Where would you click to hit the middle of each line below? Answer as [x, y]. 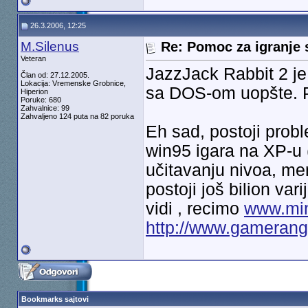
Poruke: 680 [41, 100]
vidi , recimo [195, 209]
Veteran [33, 58]
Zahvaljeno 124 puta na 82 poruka [77, 116]
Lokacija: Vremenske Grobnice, [73, 83]
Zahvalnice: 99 [45, 108]
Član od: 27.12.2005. [55, 75]
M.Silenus [49, 46]
